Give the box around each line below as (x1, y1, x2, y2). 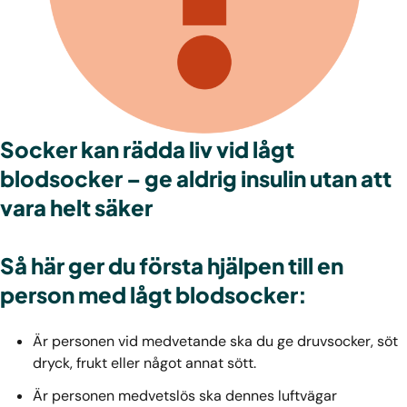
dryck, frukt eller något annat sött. (33, 353, 260, 372)
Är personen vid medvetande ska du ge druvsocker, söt (33, 332, 398, 351)
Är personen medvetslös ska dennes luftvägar (33, 386, 337, 405)
